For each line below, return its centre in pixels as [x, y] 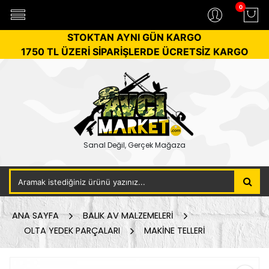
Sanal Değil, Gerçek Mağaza [134, 145]
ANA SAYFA [35, 216]
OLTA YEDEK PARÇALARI [72, 231]
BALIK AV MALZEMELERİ [128, 216]
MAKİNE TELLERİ [175, 231]
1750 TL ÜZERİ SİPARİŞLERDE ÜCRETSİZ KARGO [134, 52]
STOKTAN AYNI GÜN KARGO [134, 37]
